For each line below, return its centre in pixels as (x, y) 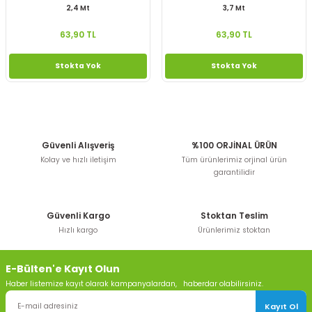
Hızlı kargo (78, 230)
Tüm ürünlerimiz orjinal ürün (234, 160)
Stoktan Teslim (234, 216)
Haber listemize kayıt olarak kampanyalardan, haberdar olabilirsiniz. (134, 284)
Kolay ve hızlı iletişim (78, 160)
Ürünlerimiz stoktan (234, 230)
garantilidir (234, 172)
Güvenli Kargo (78, 216)
